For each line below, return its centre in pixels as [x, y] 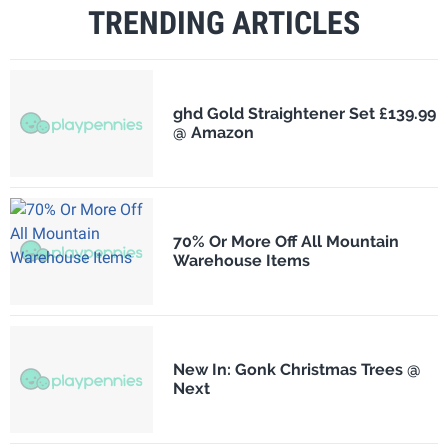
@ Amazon [213, 133]
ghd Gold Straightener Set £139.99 [304, 114]
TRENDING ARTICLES [224, 22]
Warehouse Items [241, 261]
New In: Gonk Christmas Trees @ [296, 370]
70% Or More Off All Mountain [285, 242]
